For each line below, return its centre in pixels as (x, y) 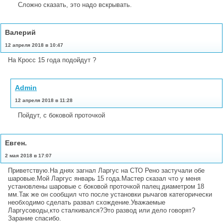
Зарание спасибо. (35, 218)
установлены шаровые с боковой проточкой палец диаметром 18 (106, 186)
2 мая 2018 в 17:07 (28, 155)
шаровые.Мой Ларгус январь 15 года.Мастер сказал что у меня (104, 178)
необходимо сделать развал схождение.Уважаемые (87, 202)
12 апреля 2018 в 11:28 (44, 100)
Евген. (16, 143)
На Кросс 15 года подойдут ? (52, 60)
